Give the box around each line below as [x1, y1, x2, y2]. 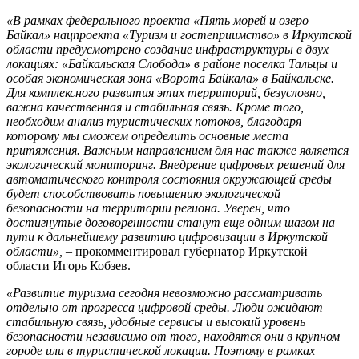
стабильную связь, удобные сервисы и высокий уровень [6, 315, 305, 329]
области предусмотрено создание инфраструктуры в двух [6, 42, 329, 57]
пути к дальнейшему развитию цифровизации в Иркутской [6, 230, 328, 244]
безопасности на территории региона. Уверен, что [6, 201, 290, 216]
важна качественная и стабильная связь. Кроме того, [6, 100, 304, 115]
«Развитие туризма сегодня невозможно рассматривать [6, 286, 322, 301]
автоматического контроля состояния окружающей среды [6, 172, 332, 187]
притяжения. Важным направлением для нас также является [6, 143, 349, 158]
